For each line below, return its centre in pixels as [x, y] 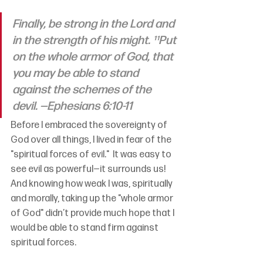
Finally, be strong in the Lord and [95, 24]
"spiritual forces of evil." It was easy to [92, 155]
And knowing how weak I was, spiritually [92, 184]
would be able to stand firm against [85, 228]
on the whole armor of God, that [94, 57]
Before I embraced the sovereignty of [90, 126]
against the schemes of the [83, 90]
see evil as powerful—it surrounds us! [90, 170]
